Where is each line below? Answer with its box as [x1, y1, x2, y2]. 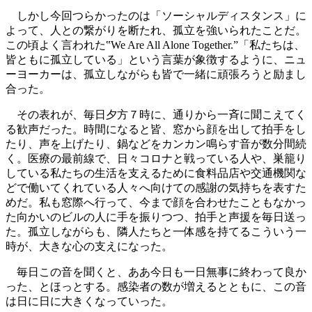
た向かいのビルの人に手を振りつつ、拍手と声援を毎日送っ [6, 210, 306, 223]
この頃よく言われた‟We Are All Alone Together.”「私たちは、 [6, 38, 305, 51]
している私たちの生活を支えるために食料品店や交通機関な [6, 166, 306, 179]
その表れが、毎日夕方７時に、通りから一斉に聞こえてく [6, 108, 306, 120]
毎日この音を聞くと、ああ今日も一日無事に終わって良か [6, 265, 306, 278]
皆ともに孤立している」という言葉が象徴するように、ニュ [6, 53, 306, 65]
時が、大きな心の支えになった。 [6, 240, 173, 252]
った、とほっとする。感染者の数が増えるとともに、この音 [6, 280, 306, 292]
